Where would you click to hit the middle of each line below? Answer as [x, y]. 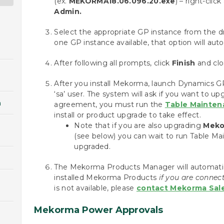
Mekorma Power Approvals [99, 210]
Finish [183, 63]
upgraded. [92, 146]
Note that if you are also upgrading [139, 125]
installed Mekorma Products [106, 177]
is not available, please [95, 188]
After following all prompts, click [113, 63]
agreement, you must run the [109, 104]
